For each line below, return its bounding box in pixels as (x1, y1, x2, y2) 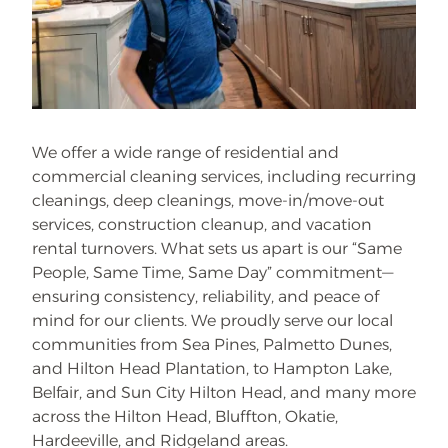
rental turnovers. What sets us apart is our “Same (32, 239, 402, 258)
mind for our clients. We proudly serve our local (32, 311, 393, 330)
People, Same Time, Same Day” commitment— (32, 263, 393, 282)
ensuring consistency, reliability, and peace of (32, 287, 379, 306)
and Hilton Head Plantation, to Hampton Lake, (32, 359, 392, 378)
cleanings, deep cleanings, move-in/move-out (32, 191, 384, 210)
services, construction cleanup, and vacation (32, 215, 372, 234)
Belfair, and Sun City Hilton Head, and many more (32, 383, 416, 402)
